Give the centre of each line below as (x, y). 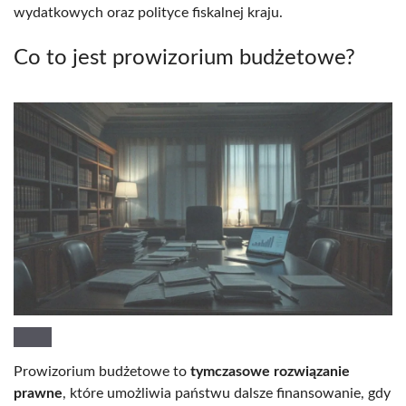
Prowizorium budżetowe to (102, 371)
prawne (38, 393)
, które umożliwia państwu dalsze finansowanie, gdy (227, 393)
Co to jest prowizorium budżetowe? (184, 58)
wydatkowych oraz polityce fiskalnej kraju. (148, 12)
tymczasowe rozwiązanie (270, 371)
